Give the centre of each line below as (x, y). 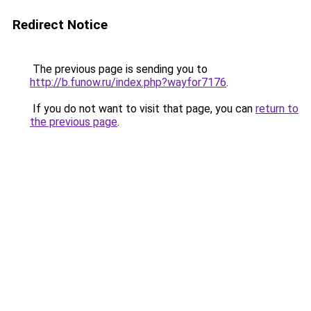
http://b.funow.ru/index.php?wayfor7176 (128, 82)
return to (277, 109)
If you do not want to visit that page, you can (143, 109)
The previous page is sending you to (119, 69)
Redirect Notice (60, 25)
